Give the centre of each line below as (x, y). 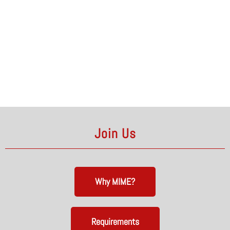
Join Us (115, 133)
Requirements (115, 221)
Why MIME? (115, 181)
